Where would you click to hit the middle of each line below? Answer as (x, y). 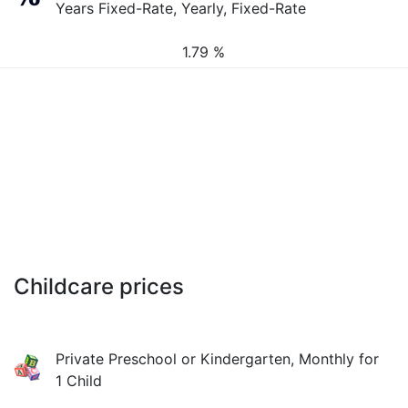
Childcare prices (99, 286)
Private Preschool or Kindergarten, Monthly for (218, 359)
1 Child (79, 381)
